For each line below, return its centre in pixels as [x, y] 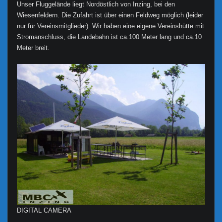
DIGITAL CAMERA [44, 210]
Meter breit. [33, 48]
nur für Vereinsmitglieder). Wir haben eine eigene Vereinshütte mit [110, 26]
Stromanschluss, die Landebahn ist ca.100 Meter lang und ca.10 [109, 37]
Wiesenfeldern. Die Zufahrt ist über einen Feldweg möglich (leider [110, 15]
